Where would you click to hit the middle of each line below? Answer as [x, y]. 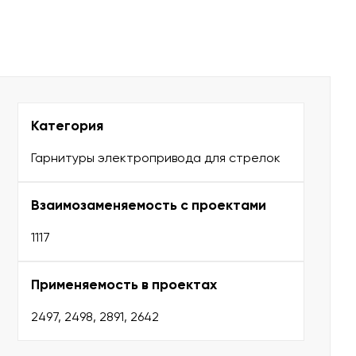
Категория [68, 126]
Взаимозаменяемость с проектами [149, 205]
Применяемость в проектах [124, 285]
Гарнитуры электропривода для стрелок [156, 159]
